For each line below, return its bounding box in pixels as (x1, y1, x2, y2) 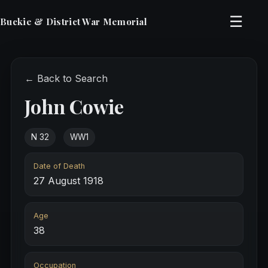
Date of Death (33, 162, 85, 171)
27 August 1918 (33, 175, 103, 187)
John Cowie (24, 93, 124, 119)
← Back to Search (24, 72, 108, 84)
